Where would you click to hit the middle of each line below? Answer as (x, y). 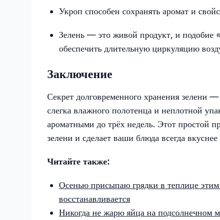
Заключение (80, 74)
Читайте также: (78, 161)
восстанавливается (95, 198)
